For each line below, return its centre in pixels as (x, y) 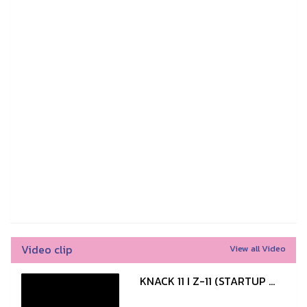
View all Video (258, 248)
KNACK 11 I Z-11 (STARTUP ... (208, 281)
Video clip (47, 249)
